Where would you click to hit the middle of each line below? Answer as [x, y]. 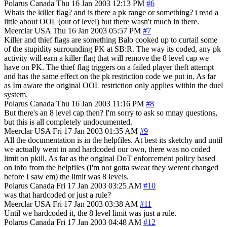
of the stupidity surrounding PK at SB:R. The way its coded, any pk [112, 49]
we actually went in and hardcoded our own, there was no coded [107, 149]
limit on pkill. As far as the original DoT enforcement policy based [110, 158]
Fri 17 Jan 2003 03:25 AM [99, 185]
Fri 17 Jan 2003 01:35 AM [95, 131]
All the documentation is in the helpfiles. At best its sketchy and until [113, 140]
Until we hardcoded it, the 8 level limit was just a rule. [90, 213]
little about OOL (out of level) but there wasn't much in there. [102, 21]
